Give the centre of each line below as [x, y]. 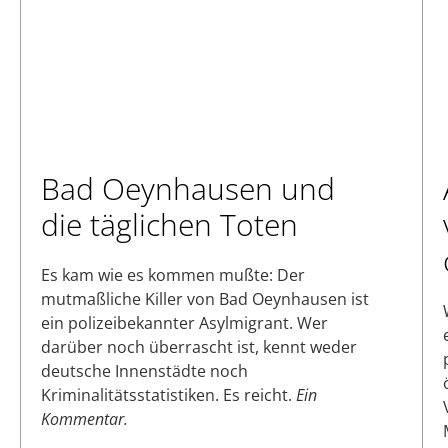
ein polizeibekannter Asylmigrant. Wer [184, 322]
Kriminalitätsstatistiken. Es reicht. [168, 394]
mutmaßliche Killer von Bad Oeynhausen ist [205, 298]
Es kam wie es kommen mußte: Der [173, 274]
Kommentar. [84, 418]
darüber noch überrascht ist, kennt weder [199, 346]
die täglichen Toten [169, 224]
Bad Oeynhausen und [188, 188]
